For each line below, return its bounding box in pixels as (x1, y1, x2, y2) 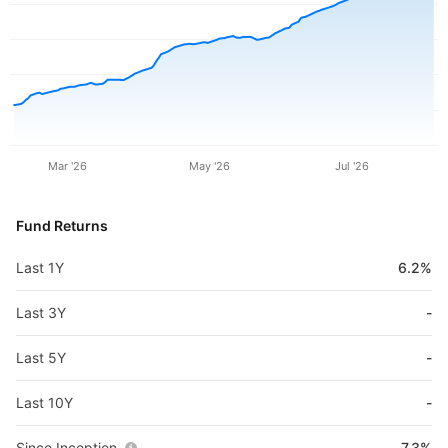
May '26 (188, 159, 230, 173)
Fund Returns (16, 217, 108, 234)
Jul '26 (334, 159, 369, 173)
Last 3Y (16, 304, 66, 321)
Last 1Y (16, 259, 64, 276)
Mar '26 (47, 159, 87, 173)
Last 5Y (16, 349, 66, 366)
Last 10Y (16, 394, 73, 411)
